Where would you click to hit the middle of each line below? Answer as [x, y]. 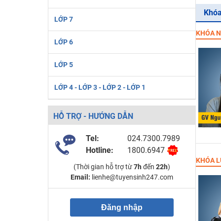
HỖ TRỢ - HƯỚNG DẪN [93, 116]
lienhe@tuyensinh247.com [131, 177]
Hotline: [99, 150]
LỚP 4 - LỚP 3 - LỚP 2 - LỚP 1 [100, 87]
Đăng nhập [122, 207]
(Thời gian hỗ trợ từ [103, 167]
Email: [80, 177]
